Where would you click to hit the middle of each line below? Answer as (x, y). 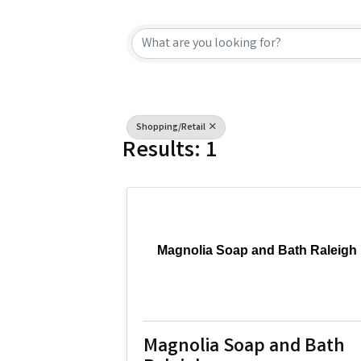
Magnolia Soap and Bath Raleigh (257, 250)
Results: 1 (170, 151)
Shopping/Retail (172, 128)
